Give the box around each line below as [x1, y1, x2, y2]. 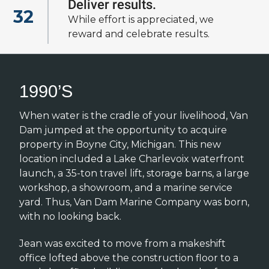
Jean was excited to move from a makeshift [19, 237, 226, 249]
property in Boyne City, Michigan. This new [19, 138, 221, 150]
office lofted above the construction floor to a [19, 252, 238, 264]
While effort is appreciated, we [67, 14, 214, 26]
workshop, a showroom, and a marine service [19, 181, 232, 193]
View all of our [57, 7, 128, 19]
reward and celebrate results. [67, 28, 210, 40]
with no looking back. [19, 210, 121, 222]
